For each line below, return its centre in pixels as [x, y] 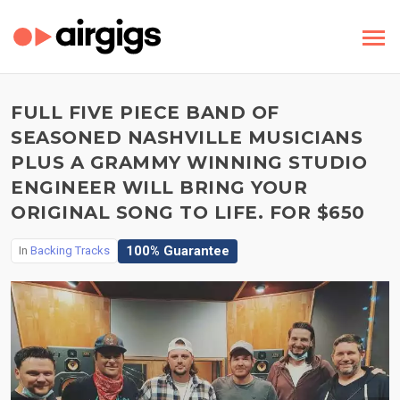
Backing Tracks [70, 250]
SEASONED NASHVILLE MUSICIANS [187, 137]
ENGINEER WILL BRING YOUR [159, 187]
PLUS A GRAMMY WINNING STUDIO [189, 162]
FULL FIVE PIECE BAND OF [145, 112]
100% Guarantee [178, 250]
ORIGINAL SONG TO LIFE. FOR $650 [188, 212]
